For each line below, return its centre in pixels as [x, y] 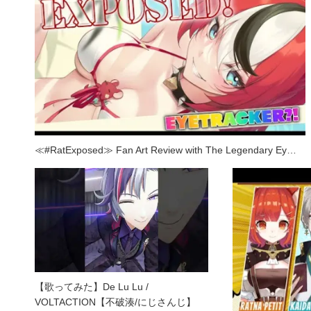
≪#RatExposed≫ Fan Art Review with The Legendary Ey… [166, 150]
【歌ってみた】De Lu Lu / [92, 286]
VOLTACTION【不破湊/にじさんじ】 [115, 302]
